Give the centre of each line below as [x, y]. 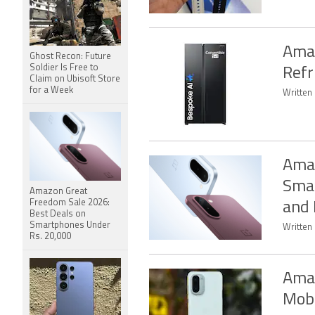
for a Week [51, 90]
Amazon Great [58, 192]
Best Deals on [58, 214]
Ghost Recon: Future [70, 57]
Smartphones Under [70, 225]
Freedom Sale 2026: [70, 203]
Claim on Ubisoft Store [75, 79]
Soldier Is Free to [64, 68]
